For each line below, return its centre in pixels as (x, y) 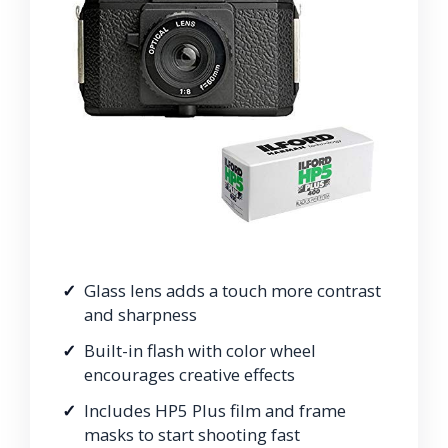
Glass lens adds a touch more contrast (232, 290)
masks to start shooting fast (192, 434)
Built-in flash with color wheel (200, 350)
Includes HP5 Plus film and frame (215, 410)
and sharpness (140, 314)
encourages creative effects (189, 374)
